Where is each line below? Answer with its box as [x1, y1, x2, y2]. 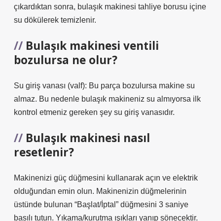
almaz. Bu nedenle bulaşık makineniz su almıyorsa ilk [14, 95, 201, 103]
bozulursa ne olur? [14, 52, 117, 68]
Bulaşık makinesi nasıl [26, 130, 150, 146]
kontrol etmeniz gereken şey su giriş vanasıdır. [14, 108, 175, 116]
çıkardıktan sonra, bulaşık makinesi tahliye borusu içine [14, 2, 206, 11]
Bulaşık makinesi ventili [26, 38, 159, 53]
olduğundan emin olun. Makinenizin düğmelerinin [14, 187, 186, 195]
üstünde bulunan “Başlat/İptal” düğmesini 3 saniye [14, 200, 188, 209]
